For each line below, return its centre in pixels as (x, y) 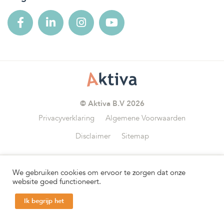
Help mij (42, 214)
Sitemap (135, 136)
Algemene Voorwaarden (145, 118)
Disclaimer (93, 136)
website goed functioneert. (57, 181)
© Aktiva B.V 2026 (112, 103)
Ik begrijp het (44, 201)
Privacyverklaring (66, 118)
